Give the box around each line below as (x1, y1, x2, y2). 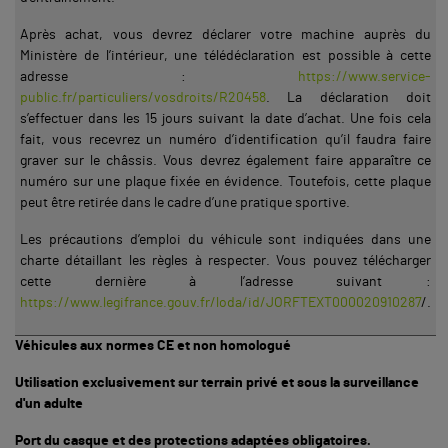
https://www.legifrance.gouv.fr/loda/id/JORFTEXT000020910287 (20, 295, 421, 310)
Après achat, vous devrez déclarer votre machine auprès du (20, 27, 431, 42)
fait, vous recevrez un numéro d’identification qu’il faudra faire (20, 132, 431, 147)
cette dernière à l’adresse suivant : (20, 274, 431, 289)
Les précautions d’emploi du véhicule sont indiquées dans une (20, 232, 431, 247)
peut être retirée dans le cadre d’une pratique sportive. (20, 195, 350, 210)
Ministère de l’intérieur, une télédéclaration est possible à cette (20, 48, 431, 63)
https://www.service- (298, 69, 431, 84)
